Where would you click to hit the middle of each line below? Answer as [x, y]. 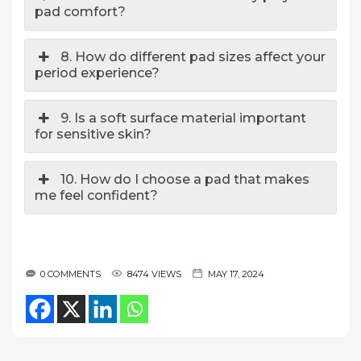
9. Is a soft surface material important [184, 118]
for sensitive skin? [93, 134]
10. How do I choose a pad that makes [185, 179]
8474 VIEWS [154, 274]
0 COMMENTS [71, 274]
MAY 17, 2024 [236, 274]
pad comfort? [80, 11]
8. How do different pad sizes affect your [193, 56]
